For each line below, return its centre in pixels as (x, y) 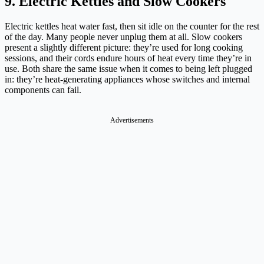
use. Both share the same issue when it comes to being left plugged (128, 68)
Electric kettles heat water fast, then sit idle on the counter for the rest (132, 26)
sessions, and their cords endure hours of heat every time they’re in (128, 58)
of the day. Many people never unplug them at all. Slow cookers (123, 37)
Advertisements (132, 120)
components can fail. (43, 90)
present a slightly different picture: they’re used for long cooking (124, 47)
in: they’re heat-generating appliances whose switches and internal (127, 79)
